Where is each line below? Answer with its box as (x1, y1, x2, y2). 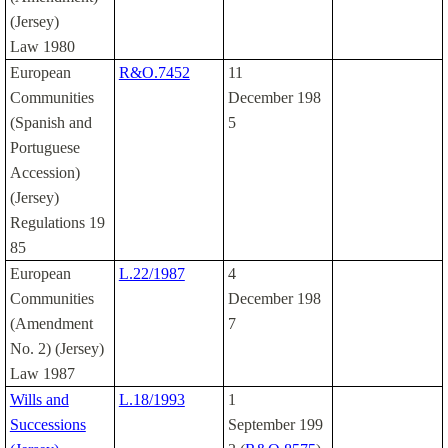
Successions (9, 415, 86, 433)
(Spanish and (9, 113, 92, 131)
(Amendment (9, 314, 93, 332)
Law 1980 (9, 37, 75, 55)
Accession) (9, 163, 80, 181)
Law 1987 (9, 364, 75, 382)
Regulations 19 (9, 213, 105, 231)
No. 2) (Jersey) (9, 339, 104, 357)
